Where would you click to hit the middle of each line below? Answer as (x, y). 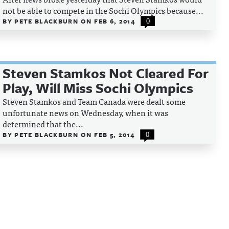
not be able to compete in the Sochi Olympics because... (103, 10)
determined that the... (43, 124)
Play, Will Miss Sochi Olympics (98, 88)
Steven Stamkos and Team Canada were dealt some (94, 101)
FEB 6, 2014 (115, 21)
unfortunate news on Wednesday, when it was (86, 112)
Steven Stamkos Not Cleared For (106, 73)
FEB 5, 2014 (114, 134)
